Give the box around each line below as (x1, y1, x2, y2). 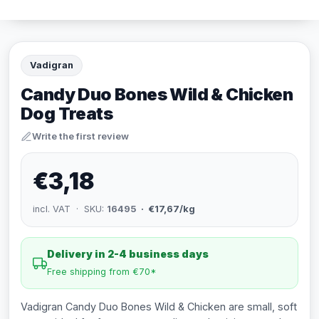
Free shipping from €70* (47, 266, 157, 277)
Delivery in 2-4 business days (47, 248, 209, 260)
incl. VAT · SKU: (33, 204, 107, 214)
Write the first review (32, 130, 129, 142)
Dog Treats (21, 103, 113, 124)
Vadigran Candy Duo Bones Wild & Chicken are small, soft (21, 300, 297, 313)
